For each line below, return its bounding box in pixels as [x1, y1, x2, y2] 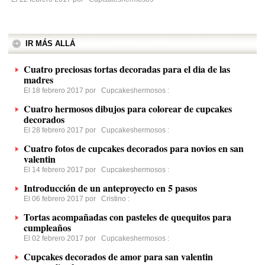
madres [24, 73, 53, 86]
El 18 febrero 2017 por [24, 86, 101, 95]
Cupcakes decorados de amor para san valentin [24, 250, 213, 263]
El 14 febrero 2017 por [24, 166, 101, 174]
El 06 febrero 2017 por [24, 195, 101, 203]
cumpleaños [24, 221, 71, 234]
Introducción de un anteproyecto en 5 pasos [24, 181, 197, 195]
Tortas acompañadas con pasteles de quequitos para [24, 210, 231, 224]
